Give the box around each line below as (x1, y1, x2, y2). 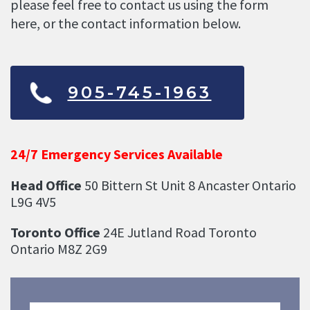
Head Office (10, 176, 82, 194)
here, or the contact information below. (10, 14, 241, 32)
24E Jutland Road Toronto (100, 224, 257, 241)
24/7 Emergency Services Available (10, 145, 223, 163)
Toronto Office (10, 224, 100, 241)
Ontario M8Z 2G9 (10, 240, 107, 258)
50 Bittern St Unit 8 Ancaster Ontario (82, 176, 296, 194)
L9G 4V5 (10, 193, 56, 211)
